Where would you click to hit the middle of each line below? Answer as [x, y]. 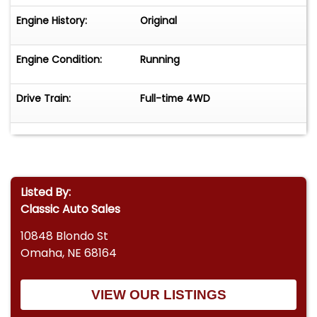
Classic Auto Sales [71, 209]
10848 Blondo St [65, 236]
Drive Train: [44, 98]
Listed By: [46, 192]
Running [160, 59]
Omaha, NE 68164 [69, 253]
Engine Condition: [59, 59]
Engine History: [52, 20]
